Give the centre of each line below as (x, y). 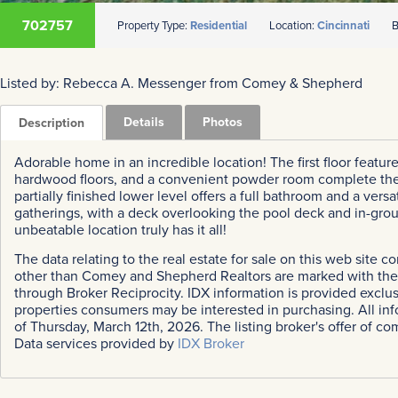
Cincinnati (343, 26)
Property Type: (154, 26)
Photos (223, 121)
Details (144, 121)
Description (52, 122)
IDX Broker (211, 344)
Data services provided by (96, 344)
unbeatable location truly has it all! (120, 229)
